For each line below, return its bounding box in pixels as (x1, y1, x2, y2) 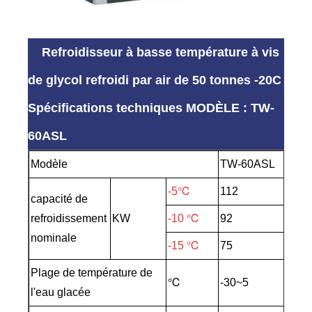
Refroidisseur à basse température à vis (42, 45, 280, 60)
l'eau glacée (31, 286, 91, 299)
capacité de (31, 193, 88, 205)
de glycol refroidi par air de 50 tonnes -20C (28, 73, 282, 88)
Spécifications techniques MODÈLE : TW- (28, 101, 275, 116)
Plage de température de (31, 267, 153, 279)
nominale (31, 232, 77, 244)
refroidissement (31, 212, 107, 225)
